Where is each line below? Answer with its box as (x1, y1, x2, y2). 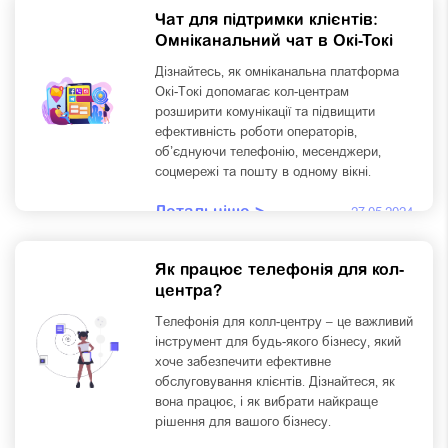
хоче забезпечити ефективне (155, 356, 331, 370)
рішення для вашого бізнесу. (155, 416, 331, 430)
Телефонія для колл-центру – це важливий (155, 316, 413, 330)
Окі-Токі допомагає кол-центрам (155, 86, 349, 100)
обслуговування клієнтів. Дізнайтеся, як (155, 376, 395, 390)
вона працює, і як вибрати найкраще (155, 396, 378, 410)
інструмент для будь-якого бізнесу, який (155, 336, 401, 350)
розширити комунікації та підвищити (155, 106, 375, 120)
